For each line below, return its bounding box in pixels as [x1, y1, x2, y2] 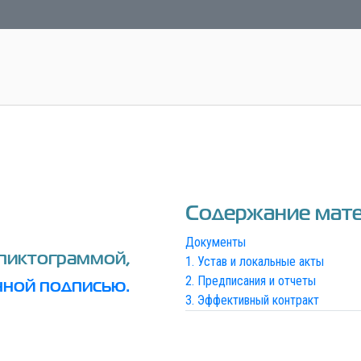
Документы [185, 234, 246, 251]
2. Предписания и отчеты [185, 273, 316, 289]
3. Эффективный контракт [185, 293, 319, 309]
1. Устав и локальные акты [185, 254, 324, 270]
